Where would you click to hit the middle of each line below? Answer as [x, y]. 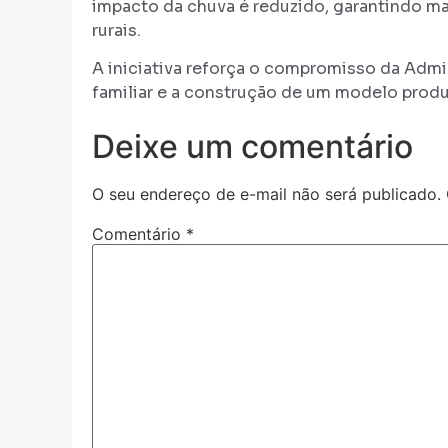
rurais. [116, 30]
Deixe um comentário [252, 146]
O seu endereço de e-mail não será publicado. [266, 193]
